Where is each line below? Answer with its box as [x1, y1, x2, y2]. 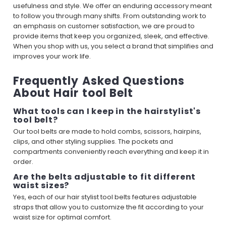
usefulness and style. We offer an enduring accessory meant [13, 1, 212, 11]
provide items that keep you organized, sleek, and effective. [13, 31, 209, 41]
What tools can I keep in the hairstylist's [13, 105, 201, 117]
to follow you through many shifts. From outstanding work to [13, 11, 206, 21]
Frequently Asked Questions [13, 73, 185, 89]
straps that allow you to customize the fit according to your [13, 202, 204, 212]
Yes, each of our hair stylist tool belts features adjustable [13, 192, 197, 202]
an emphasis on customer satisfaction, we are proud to [13, 21, 195, 31]
